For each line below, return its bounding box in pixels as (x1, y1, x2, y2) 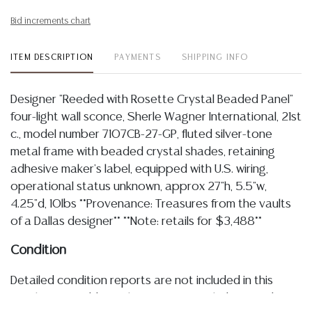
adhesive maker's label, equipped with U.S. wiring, (10, 164, 268, 175)
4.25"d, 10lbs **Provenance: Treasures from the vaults (10, 198, 291, 210)
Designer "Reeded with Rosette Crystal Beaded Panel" (10, 94, 293, 105)
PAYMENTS (114, 54, 161, 61)
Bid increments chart (10, 17, 91, 25)
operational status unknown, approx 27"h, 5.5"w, (10, 181, 267, 192)
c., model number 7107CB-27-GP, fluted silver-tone (10, 129, 272, 140)
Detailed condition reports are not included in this (10, 275, 273, 286)
